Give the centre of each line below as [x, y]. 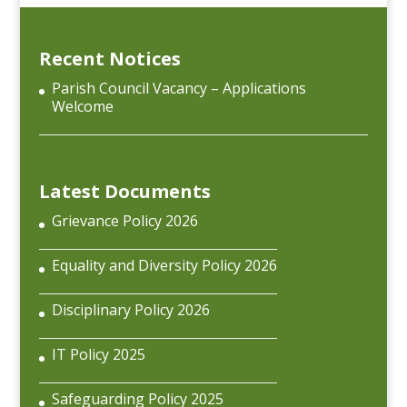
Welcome [82, 106]
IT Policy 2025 [98, 355]
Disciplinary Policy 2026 [130, 310]
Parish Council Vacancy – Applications [179, 88]
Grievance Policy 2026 [124, 221]
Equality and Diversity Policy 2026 [164, 266]
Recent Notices [109, 58]
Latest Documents [124, 192]
